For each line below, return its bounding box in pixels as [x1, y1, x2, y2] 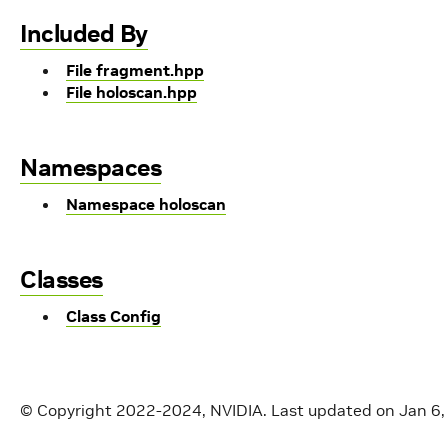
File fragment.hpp [66, 60, 204, 80]
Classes [20, 264, 103, 295]
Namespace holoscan [66, 194, 226, 214]
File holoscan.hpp [66, 82, 197, 102]
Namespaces [20, 152, 161, 183]
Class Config [66, 306, 161, 326]
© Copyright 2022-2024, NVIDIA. [20, 400, 267, 421]
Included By [20, 18, 148, 49]
